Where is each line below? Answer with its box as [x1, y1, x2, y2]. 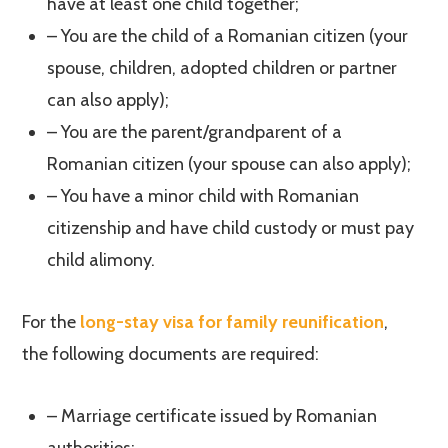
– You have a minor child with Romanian [47, 185, 360, 207]
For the [22, 311, 77, 333]
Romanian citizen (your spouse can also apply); [47, 153, 412, 175]
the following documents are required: [22, 343, 320, 365]
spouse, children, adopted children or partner [47, 57, 398, 79]
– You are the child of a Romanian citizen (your [47, 25, 409, 47]
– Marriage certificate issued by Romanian [47, 405, 378, 427]
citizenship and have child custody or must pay [47, 217, 415, 239]
